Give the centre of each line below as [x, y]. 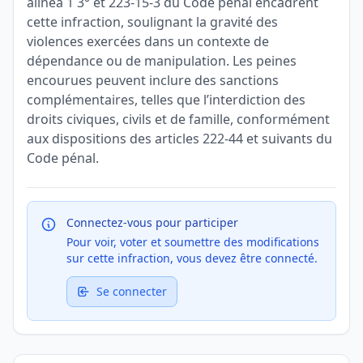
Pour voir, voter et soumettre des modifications [193, 242]
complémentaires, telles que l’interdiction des [166, 100]
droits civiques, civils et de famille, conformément [178, 119]
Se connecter [132, 291]
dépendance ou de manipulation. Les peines [162, 61]
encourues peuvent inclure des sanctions [153, 80]
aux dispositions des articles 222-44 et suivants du [179, 139]
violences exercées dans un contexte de [148, 41]
